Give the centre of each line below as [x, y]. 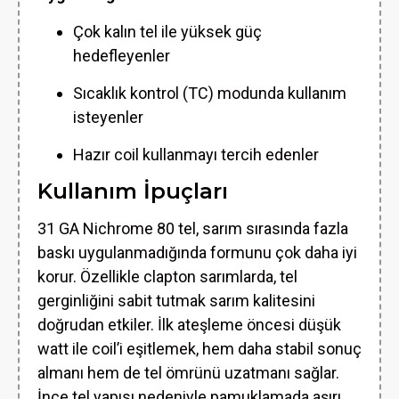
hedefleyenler [122, 56]
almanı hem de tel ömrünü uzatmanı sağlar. [188, 373]
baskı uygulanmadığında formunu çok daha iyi [197, 252]
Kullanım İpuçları [133, 191]
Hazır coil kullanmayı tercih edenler [196, 155]
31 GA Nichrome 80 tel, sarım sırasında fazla [193, 228]
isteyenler [108, 117]
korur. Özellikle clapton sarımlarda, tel [167, 277]
